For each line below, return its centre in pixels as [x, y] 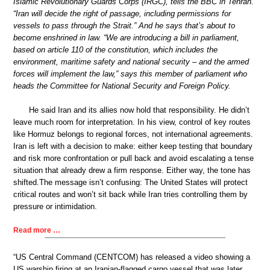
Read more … [37, 231]
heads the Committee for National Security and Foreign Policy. [122, 86]
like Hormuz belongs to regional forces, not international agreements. [133, 134]
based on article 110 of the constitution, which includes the [115, 50]
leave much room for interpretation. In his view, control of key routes [132, 122]
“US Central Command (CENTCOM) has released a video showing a [132, 257]
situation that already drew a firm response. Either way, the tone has [132, 170]
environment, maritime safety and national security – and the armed [131, 62]
